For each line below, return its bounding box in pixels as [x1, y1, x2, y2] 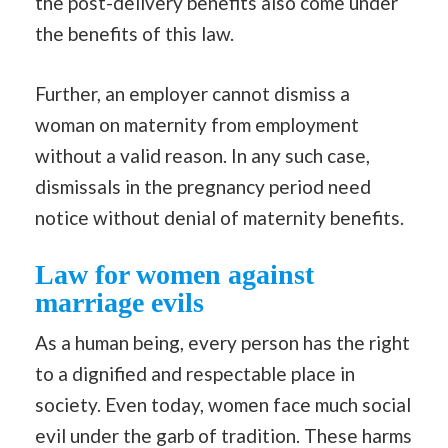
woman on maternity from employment [35, 112, 359, 136]
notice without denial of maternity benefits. [35, 205, 412, 229]
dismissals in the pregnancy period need [35, 174, 371, 198]
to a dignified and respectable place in [35, 362, 355, 386]
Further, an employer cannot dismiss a [35, 81, 350, 105]
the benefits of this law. [35, 22, 238, 46]
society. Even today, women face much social [35, 393, 411, 417]
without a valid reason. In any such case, [35, 143, 370, 167]
